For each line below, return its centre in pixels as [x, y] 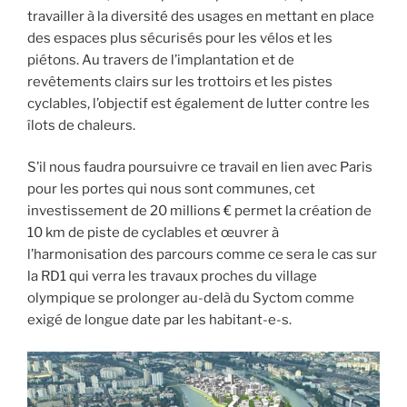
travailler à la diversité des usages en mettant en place [201, 16]
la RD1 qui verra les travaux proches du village [172, 277]
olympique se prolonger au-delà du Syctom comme [191, 298]
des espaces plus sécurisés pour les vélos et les [180, 38]
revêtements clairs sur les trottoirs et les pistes [180, 81]
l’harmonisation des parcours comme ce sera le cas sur [202, 255]
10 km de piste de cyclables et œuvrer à [153, 233]
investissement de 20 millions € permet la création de [199, 211]
